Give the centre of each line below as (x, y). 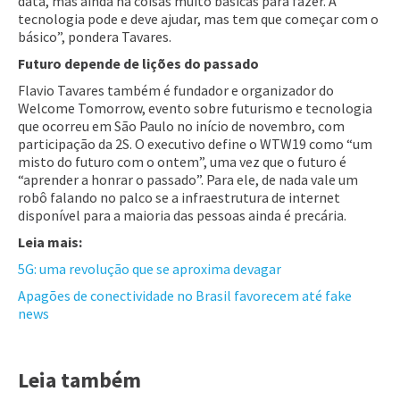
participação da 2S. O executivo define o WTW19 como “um (195, 143)
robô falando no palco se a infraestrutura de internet (179, 197)
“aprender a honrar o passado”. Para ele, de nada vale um (188, 179)
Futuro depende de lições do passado (138, 63)
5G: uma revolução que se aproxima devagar (150, 268)
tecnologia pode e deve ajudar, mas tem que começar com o (198, 18)
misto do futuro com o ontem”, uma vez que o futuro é (182, 161)
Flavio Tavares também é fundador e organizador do (176, 90)
